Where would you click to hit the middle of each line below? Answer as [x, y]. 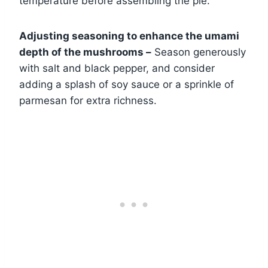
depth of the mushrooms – [85, 52]
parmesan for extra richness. [88, 100]
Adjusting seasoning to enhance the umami [129, 36]
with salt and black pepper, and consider [117, 68]
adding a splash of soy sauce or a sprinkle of [127, 84]
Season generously [199, 52]
